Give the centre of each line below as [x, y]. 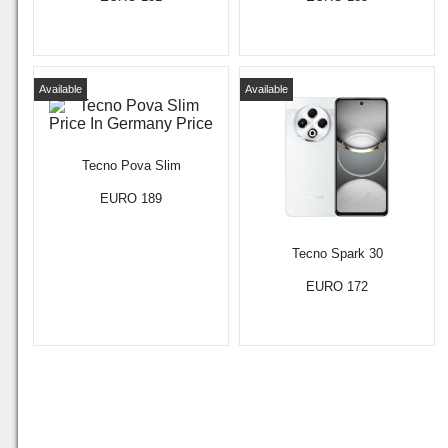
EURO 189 [131, 198]
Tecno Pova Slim [131, 165]
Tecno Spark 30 [337, 253]
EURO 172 [337, 286]
